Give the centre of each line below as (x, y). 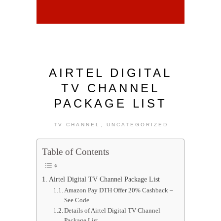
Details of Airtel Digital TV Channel (112, 210)
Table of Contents (75, 151)
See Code (77, 200)
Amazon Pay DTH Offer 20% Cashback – (119, 190)
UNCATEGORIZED (137, 125)
